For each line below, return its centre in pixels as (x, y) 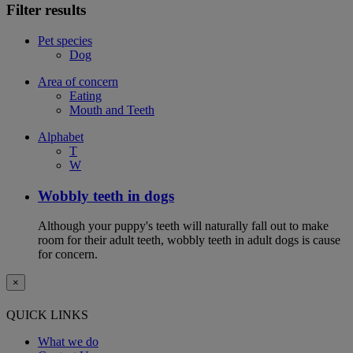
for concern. (68, 255)
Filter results (46, 10)
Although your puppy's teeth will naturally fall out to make (183, 226)
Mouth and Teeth (112, 110)
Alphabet (61, 136)
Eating (85, 95)
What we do (68, 341)
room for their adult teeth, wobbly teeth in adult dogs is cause (189, 240)
